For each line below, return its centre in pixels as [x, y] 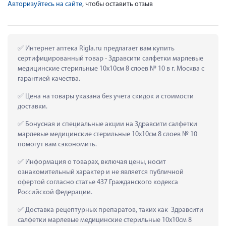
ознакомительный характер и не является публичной [101, 172]
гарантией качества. [49, 79]
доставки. [33, 106]
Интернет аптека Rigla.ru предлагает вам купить [99, 48]
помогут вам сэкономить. [57, 144]
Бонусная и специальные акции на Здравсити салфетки [110, 124]
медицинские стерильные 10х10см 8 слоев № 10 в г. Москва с [111, 69]
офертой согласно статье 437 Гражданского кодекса [98, 182]
